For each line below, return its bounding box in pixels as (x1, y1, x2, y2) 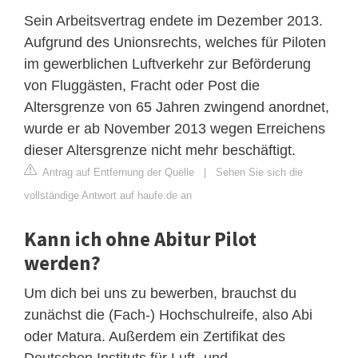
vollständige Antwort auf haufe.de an (24, 189, 192, 201)
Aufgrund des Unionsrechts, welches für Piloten (24, 34, 326, 50)
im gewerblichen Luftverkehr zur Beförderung (24, 55, 311, 72)
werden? (24, 249, 101, 276)
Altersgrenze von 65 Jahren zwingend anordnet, (24, 98, 329, 115)
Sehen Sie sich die (216, 165, 303, 178)
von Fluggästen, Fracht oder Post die (24, 77, 260, 93)
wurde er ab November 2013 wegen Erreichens (24, 120, 325, 137)
